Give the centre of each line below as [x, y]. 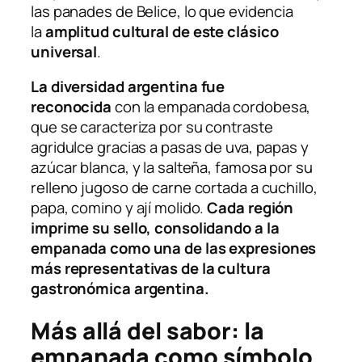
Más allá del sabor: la [147, 330]
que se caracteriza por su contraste [152, 127]
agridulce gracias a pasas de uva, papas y [170, 147]
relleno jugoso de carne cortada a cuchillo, [174, 188]
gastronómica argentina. [120, 289]
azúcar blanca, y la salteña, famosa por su [172, 168]
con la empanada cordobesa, [211, 107]
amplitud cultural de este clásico [162, 31]
